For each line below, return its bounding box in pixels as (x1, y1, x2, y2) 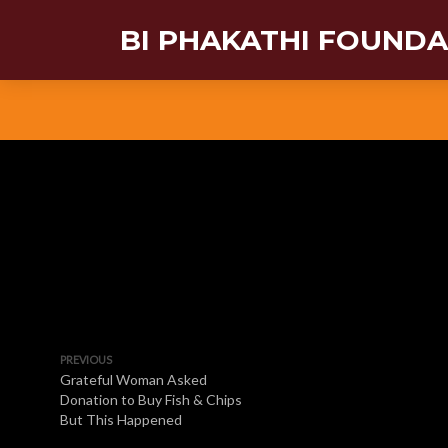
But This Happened (60, 411, 182, 428)
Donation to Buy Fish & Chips (60, 391, 242, 408)
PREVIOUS (60, 353, 112, 366)
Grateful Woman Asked (60, 371, 207, 388)
